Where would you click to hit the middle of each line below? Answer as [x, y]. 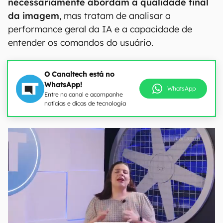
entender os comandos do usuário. [81, 43]
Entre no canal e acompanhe [84, 94]
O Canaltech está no [79, 74]
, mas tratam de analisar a [115, 16]
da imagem [34, 16]
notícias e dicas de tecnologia [85, 103]
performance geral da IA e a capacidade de [100, 29]
